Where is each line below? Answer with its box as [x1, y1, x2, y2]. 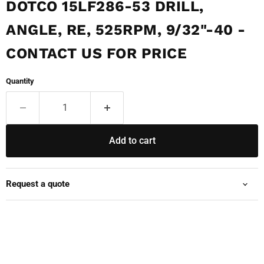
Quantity [6, 77, 34, 86]
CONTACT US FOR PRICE [6, 45, 187, 62]
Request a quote [6, 179, 70, 190]
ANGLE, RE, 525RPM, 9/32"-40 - [6, 21, 246, 39]
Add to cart [108, 135, 156, 147]
